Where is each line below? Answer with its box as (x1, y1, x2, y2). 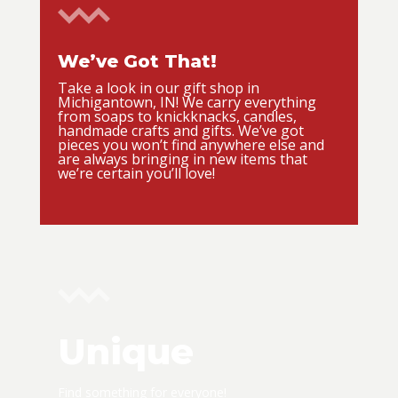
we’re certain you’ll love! (57, 163, 215, 183)
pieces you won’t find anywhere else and (57, 134, 324, 155)
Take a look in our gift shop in (57, 77, 259, 98)
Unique (57, 329, 194, 373)
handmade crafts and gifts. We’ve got (57, 120, 304, 140)
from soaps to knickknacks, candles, (57, 106, 297, 126)
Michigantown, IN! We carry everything (57, 92, 316, 112)
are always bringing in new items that (57, 148, 307, 169)
